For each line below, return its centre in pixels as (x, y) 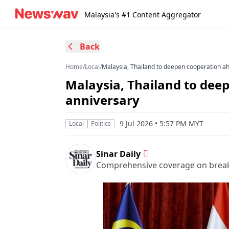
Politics (101, 123)
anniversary (102, 100)
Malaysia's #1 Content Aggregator (143, 15)
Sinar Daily (118, 154)
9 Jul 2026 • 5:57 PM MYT (162, 123)
